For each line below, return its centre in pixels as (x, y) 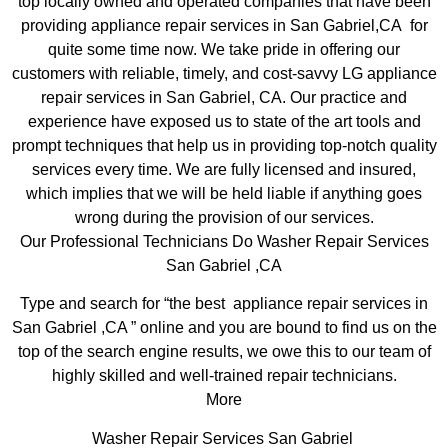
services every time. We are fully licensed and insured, (224, 169)
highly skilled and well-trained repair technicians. (224, 376)
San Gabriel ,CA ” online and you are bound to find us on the (224, 328)
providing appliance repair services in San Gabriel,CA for (224, 25)
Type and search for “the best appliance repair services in (224, 304)
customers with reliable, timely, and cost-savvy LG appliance (224, 73)
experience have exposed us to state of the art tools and (224, 121)
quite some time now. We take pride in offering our (224, 49)
